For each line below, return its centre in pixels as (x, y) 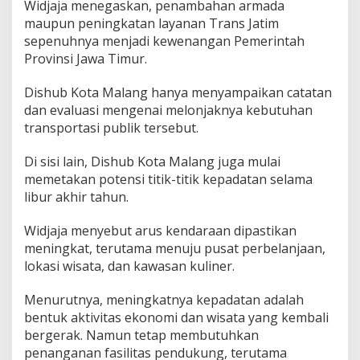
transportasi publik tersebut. (111, 127)
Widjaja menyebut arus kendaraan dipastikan (160, 230)
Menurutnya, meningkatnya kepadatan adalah (164, 299)
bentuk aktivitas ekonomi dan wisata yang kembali (176, 317)
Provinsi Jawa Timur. (86, 58)
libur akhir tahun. (76, 196)
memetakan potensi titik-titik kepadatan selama (168, 179)
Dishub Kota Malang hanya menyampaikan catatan (178, 92)
